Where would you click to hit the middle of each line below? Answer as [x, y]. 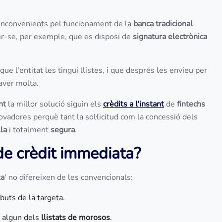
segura [63, 130]
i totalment [29, 130]
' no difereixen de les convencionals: [70, 177]
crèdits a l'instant [134, 104]
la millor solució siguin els [55, 104]
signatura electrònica [170, 37]
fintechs [190, 104]
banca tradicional [163, 24]
